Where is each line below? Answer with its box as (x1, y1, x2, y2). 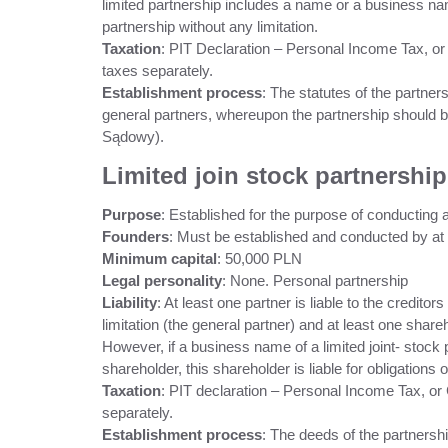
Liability (102, 294, 157, 311)
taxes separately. (102, 62, 213, 79)
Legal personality (102, 272, 222, 289)
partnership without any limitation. (102, 18, 318, 35)
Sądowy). (102, 128, 164, 145)
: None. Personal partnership (222, 272, 408, 289)
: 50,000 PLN (217, 250, 302, 267)
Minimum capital (102, 250, 217, 267)
